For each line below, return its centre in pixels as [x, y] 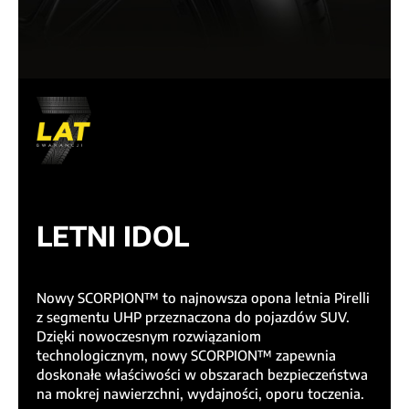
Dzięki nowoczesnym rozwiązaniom [149, 336]
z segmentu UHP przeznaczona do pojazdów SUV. [193, 317]
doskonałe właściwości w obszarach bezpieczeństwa [202, 375]
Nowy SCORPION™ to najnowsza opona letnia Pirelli [203, 298]
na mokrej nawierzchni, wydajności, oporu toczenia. [200, 394]
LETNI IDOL [113, 236]
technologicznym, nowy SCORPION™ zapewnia [186, 356]
